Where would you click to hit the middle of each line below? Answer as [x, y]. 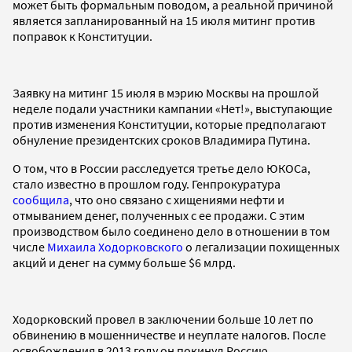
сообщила [41, 199]
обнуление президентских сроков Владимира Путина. [161, 139]
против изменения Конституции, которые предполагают [169, 124]
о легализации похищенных [261, 246]
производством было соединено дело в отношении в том [171, 231]
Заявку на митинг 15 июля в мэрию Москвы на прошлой [166, 92]
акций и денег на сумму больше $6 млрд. [124, 262]
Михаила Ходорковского [115, 246]
